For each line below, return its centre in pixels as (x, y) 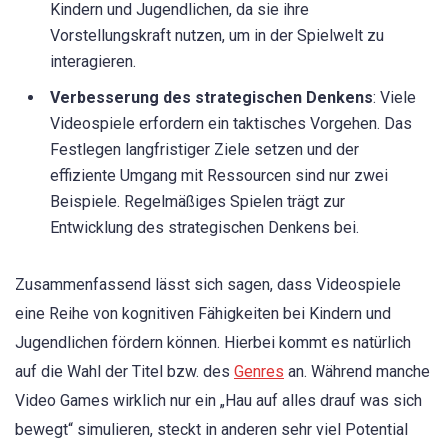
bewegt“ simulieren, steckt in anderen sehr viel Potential (211, 429)
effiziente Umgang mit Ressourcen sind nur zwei (219, 176)
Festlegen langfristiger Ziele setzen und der (204, 150)
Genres (259, 371)
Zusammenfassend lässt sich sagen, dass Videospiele (208, 284)
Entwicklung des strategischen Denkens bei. (204, 228)
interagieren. (93, 62)
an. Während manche (357, 371)
